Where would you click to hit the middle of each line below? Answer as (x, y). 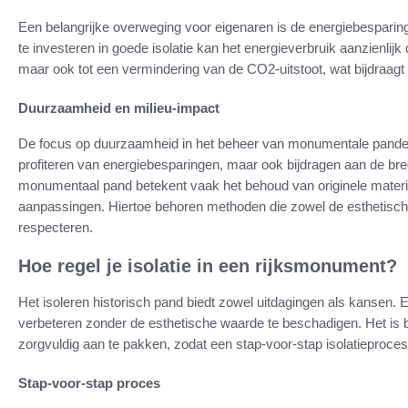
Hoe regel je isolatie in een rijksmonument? (208, 266)
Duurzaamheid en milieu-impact (119, 108)
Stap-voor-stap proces (89, 383)
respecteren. (56, 228)
